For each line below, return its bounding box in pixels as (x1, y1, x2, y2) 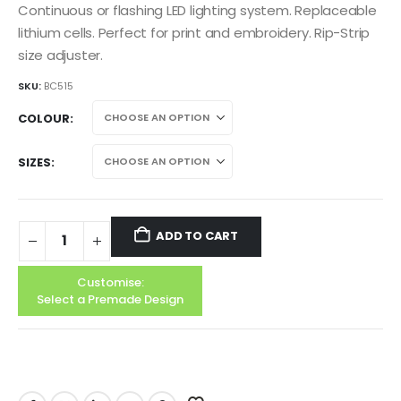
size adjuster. (18, 45, 103, 64)
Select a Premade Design (37, 290, 183, 308)
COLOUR (18, 109, 70, 127)
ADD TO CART (156, 227, 239, 245)
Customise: (76, 273, 144, 291)
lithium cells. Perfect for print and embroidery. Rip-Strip (18, 22, 371, 42)
